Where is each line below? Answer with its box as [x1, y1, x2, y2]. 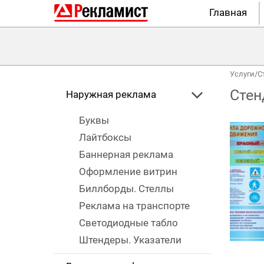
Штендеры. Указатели [79, 235, 181, 246]
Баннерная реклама [79, 149, 173, 160]
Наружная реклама [66, 89, 156, 100]
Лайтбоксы [79, 132, 131, 143]
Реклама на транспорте [79, 200, 190, 212]
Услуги [229, 70, 255, 78]
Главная [209, 7, 247, 18]
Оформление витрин [79, 166, 177, 177]
